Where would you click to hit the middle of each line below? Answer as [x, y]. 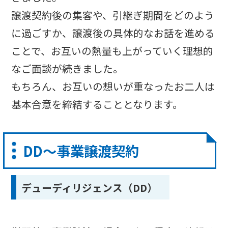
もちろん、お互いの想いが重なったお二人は [113, 86]
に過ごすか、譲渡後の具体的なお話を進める [113, 33]
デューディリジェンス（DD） [90, 187]
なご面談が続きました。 [67, 68]
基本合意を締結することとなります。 [97, 104]
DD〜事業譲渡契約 [81, 151]
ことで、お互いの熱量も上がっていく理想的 [112, 50]
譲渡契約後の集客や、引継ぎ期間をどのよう [113, 15]
